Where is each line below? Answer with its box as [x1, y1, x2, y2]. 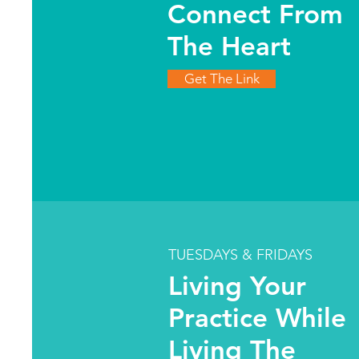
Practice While [168, 301, 346, 333]
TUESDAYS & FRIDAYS [168, 246, 313, 264]
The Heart [167, 30, 291, 62]
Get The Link [184, 71, 260, 87]
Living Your [168, 269, 306, 301]
